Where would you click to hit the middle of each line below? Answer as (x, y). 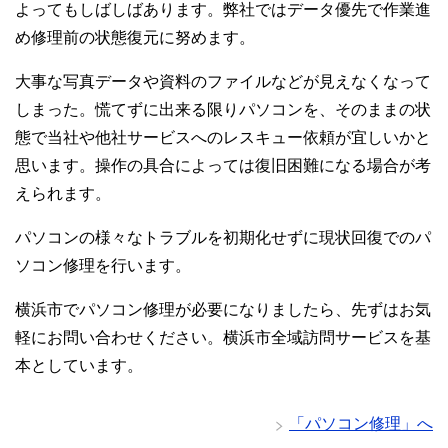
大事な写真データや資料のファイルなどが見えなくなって (223, 82)
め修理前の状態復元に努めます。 (135, 38)
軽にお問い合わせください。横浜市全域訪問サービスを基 (223, 338)
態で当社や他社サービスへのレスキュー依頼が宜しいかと (223, 138)
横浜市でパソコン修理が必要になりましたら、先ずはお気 (223, 310)
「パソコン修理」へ (361, 424)
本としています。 (79, 366)
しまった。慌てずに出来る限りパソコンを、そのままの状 (223, 110)
